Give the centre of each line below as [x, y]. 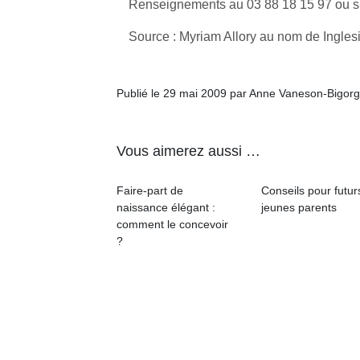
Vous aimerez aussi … [188, 151]
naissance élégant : [166, 207]
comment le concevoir [172, 224]
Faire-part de [150, 190]
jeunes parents [299, 207]
